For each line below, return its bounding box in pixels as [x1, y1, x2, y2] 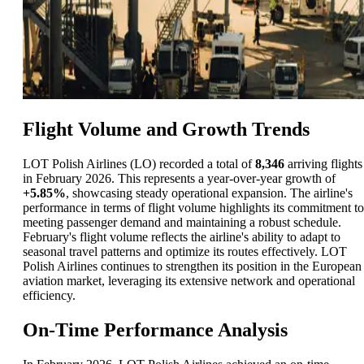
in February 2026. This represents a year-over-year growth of [23, 171, 336, 185]
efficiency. [23, 288, 76, 302]
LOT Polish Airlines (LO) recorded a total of [23, 156, 255, 171]
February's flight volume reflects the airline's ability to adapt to [23, 229, 340, 244]
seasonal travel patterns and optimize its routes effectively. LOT [23, 244, 347, 258]
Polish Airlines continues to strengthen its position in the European [23, 258, 362, 273]
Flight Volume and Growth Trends [23, 118, 310, 140]
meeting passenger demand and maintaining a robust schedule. [23, 214, 341, 229]
